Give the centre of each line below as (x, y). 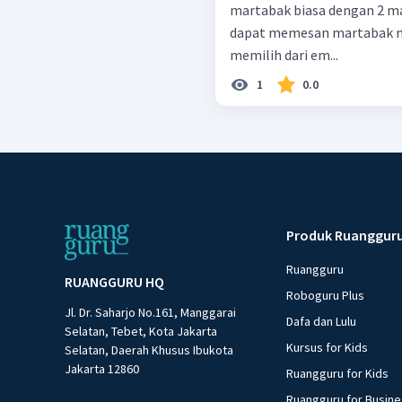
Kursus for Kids (328, 348)
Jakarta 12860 (102, 369)
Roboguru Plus (326, 296)
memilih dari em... (284, 55)
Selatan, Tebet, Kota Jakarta (141, 332)
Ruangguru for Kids (338, 374)
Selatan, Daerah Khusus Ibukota (149, 350)
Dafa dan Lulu (322, 322)
